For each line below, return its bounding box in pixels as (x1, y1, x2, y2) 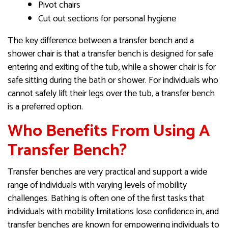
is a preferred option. (8, 99, 83, 115)
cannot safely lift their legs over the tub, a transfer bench (8, 86, 215, 102)
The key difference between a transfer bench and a (8, 33, 194, 49)
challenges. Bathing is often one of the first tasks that (8, 191, 205, 207)
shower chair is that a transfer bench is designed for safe (8, 46, 213, 62)
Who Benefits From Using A (8, 118, 210, 145)
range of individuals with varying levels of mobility (8, 178, 187, 193)
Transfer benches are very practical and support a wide (8, 164, 207, 180)
